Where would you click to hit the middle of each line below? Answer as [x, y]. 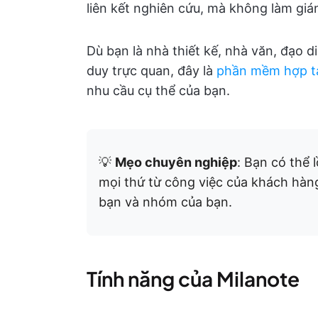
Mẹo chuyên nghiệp [176, 162]
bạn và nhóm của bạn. [165, 202]
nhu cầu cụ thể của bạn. [158, 90]
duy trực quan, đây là [152, 70]
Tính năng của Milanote [193, 278]
